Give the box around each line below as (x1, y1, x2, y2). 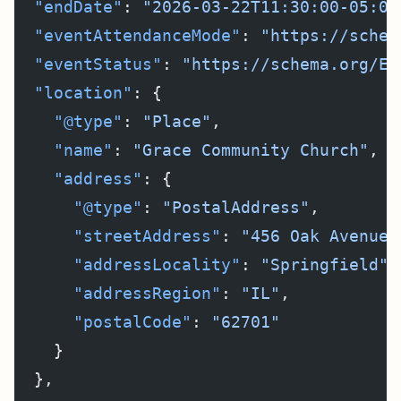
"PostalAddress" (162, 198, 310, 217)
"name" (14, 141, 113, 159)
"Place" (142, 112, 211, 131)
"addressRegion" (14, 284, 221, 303)
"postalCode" (14, 312, 192, 331)
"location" (14, 83, 132, 102)
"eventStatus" (14, 55, 162, 73)
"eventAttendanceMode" (14, 26, 241, 45)
